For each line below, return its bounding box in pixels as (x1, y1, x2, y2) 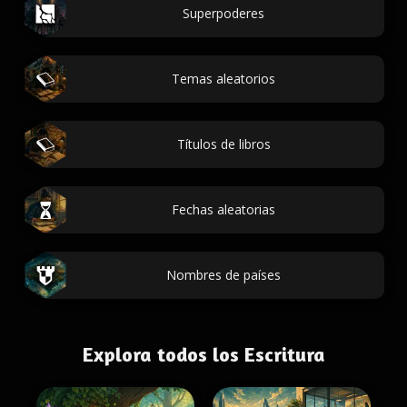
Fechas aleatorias (172, 201, 275, 218)
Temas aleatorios (172, 70, 275, 87)
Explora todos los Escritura (82, 342, 325, 366)
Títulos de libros (176, 135, 271, 153)
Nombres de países (166, 266, 281, 283)
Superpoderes (183, 5, 264, 22)
